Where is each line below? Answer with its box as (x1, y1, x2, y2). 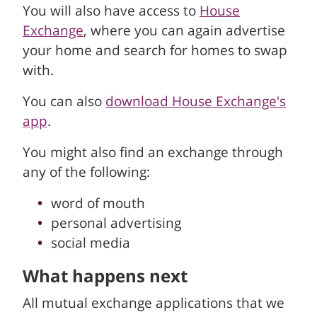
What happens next (23, 264, 188, 287)
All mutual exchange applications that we (23, 294, 284, 312)
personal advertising (51, 214, 181, 232)
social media (51, 234, 130, 252)
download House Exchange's (105, 92, 286, 110)
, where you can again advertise (83, 21, 285, 40)
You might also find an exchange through (23, 143, 283, 161)
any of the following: (23, 163, 150, 181)
